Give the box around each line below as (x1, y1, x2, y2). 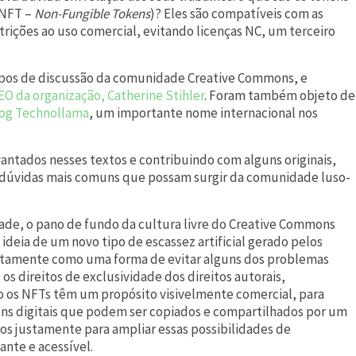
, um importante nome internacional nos (89, 103, 318, 122)
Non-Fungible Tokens (34, 4, 150, 22)
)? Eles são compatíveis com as (150, 4, 323, 22)
